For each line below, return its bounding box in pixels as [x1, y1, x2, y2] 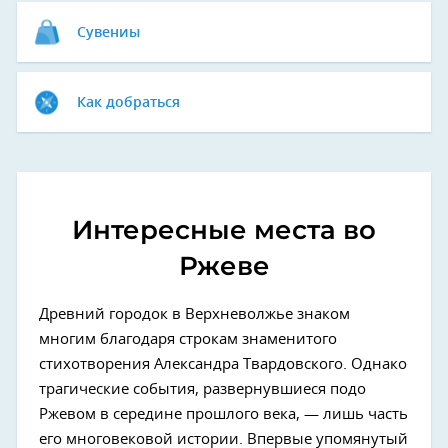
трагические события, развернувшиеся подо [39, 382, 366, 397]
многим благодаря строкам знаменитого [39, 332, 337, 347]
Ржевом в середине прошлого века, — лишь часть [39, 407, 408, 422]
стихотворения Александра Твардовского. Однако [39, 357, 407, 372]
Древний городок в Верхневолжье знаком [39, 307, 350, 322]
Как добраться [77, 96, 180, 110]
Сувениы [77, 26, 140, 40]
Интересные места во [72, 214, 376, 246]
